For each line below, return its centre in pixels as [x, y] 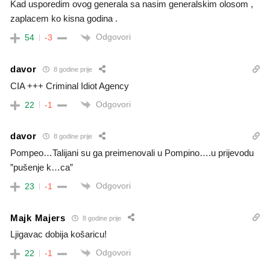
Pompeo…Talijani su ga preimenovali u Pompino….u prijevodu [132, 152]
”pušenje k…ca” [42, 167]
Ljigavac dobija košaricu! [58, 234]
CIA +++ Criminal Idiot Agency [70, 86]
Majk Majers [38, 218]
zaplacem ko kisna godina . [64, 19]
